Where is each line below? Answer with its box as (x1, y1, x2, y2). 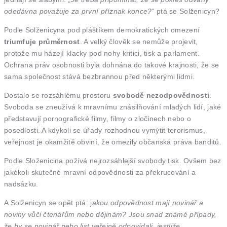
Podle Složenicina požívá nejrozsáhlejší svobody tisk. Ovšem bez (4, 157, 221, 165)
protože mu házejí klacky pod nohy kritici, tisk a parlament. (4, 49, 200, 57)
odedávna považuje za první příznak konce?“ (4, 7, 155, 15)
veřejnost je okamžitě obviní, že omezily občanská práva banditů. (4, 138, 221, 146)
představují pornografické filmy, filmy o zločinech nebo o (4, 115, 191, 123)
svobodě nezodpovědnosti (112, 91, 210, 99)
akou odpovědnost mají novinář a (92, 199, 204, 207)
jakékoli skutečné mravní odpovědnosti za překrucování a (4, 168, 196, 176)
